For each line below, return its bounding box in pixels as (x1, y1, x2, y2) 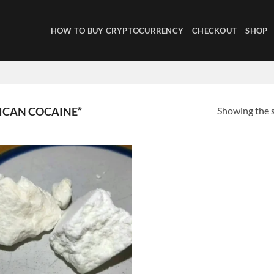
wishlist (98, 183, 123, 191)
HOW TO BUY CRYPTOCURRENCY (50, 26, 184, 35)
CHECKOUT (192, 26, 237, 35)
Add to (100, 174, 122, 183)
